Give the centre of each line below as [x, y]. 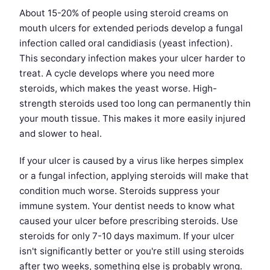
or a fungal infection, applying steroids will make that [134, 176]
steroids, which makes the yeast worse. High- [118, 89]
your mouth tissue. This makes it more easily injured [132, 119]
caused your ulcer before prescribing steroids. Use [129, 221]
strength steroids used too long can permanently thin [135, 104]
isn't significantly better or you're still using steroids [132, 251]
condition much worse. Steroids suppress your [120, 191]
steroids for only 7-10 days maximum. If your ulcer [127, 236]
